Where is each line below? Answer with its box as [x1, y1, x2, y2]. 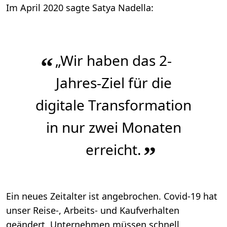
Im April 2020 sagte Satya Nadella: [6, 2, 154, 14]
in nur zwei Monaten [46, 118, 181, 137]
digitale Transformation [35, 95, 192, 115]
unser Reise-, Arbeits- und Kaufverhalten [6, 204, 179, 217]
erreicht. [86, 140, 141, 160]
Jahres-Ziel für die [55, 73, 172, 93]
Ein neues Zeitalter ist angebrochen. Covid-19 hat [6, 190, 217, 203]
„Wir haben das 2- [55, 51, 172, 70]
